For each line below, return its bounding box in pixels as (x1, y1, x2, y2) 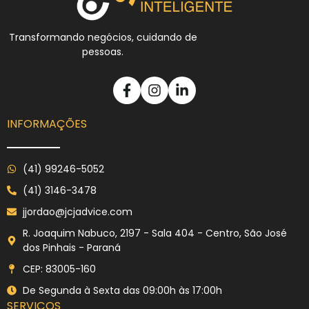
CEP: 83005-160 (22, 261, 96, 276)
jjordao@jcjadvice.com (22, 204, 132, 219)
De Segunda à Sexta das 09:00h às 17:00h (22, 283, 222, 297)
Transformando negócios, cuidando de (8, 30, 197, 45)
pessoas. (82, 45, 124, 59)
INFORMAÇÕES (7, 115, 87, 132)
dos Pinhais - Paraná (22, 240, 121, 255)
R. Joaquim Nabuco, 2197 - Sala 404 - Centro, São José (22, 226, 287, 240)
